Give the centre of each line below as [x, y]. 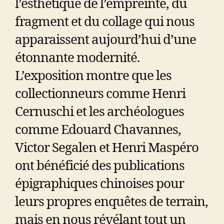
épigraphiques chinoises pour [99, 184]
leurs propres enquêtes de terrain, [111, 202]
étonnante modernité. [77, 58]
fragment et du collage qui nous [105, 22]
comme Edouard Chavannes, [98, 130]
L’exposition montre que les [93, 76]
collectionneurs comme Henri [100, 94]
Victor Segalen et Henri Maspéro [107, 148]
